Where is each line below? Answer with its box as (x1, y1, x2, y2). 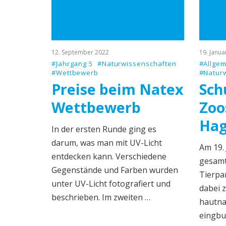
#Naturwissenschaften (97, 59, 177, 68)
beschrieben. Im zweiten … (51, 191, 150, 203)
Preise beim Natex (51, 80, 183, 99)
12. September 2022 (51, 48, 109, 56)
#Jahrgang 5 (51, 59, 93, 68)
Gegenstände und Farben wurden (51, 164, 178, 176)
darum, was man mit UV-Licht (51, 137, 162, 148)
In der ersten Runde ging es (51, 123, 156, 135)
